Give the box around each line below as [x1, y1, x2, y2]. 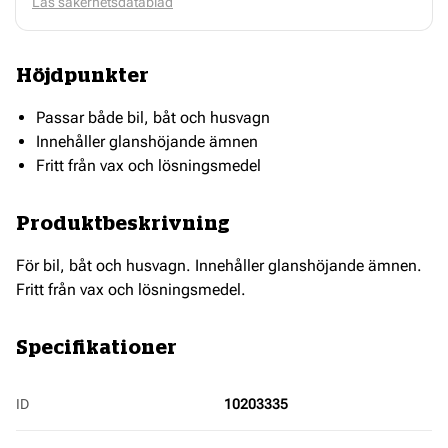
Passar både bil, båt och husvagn [36, 107, 270, 127]
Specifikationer [16, 337, 177, 358]
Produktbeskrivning [16, 213, 230, 234]
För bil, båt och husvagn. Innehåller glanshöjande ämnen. [16, 255, 422, 275]
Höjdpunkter [16, 65, 149, 86]
